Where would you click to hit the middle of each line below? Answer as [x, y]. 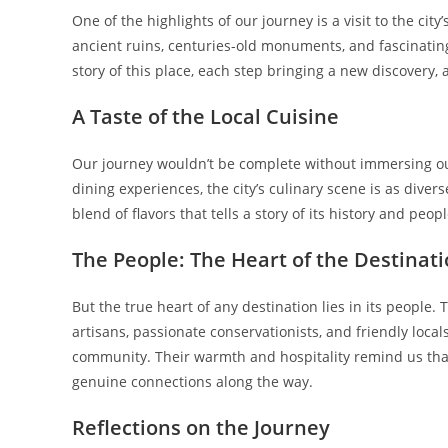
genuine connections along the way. [192, 382]
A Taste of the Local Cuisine [205, 117]
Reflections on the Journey [201, 428]
